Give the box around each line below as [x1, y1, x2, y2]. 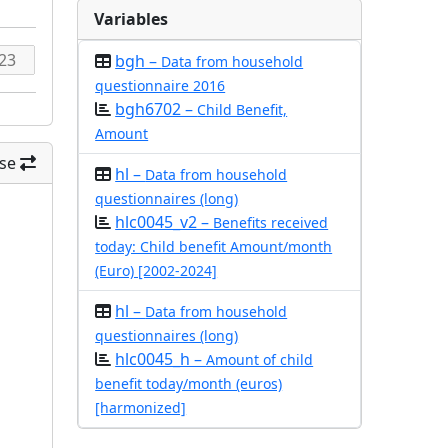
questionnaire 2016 [95, 76, 226, 95]
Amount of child [206, 350, 314, 369]
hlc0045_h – [115, 348, 207, 370]
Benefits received [213, 213, 329, 232]
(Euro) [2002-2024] [95, 261, 218, 280]
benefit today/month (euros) [95, 374, 283, 393]
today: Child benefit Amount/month [95, 237, 333, 256]
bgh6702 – [115, 98, 198, 120]
